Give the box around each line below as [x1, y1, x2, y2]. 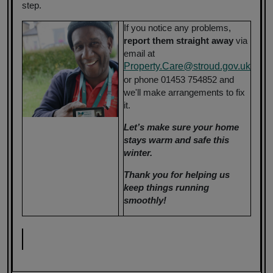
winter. [124, 147, 152, 158]
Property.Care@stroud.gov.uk [124, 60, 250, 71]
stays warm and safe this [124, 134, 229, 145]
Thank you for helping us [124, 169, 230, 180]
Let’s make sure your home [124, 121, 239, 132]
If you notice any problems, [124, 22, 231, 33]
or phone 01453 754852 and [124, 74, 234, 85]
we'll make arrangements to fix [124, 87, 245, 97]
